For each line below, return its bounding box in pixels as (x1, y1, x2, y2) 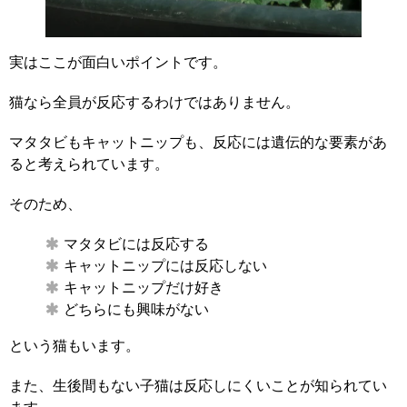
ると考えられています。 (9, 156, 169, 173)
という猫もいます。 (9, 338, 140, 354)
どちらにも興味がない (64, 302, 209, 318)
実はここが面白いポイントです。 (9, 55, 227, 71)
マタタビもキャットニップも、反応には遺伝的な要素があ (9, 134, 387, 151)
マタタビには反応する (64, 236, 209, 253)
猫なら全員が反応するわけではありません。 (9, 94, 300, 111)
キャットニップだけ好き (64, 280, 223, 296)
